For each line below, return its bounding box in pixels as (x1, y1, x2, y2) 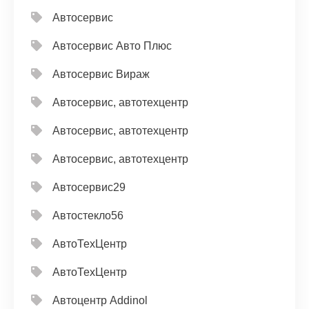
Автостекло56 (52, 210, 123, 221)
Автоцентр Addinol (52, 295, 148, 306)
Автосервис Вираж (52, 68, 150, 80)
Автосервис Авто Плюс (52, 40, 172, 52)
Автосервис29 (52, 181, 126, 193)
